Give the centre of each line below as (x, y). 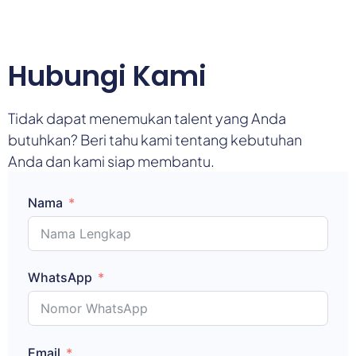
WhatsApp (60, 278)
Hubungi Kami (107, 76)
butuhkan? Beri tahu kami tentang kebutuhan (155, 140)
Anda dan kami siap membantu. (111, 161)
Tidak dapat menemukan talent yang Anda (147, 118)
